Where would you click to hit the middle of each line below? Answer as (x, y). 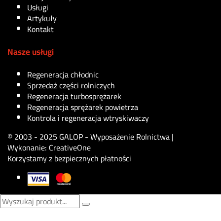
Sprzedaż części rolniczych (71, 85)
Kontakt (40, 29)
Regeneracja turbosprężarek (74, 96)
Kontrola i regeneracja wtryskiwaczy (88, 118)
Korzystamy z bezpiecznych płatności (69, 158)
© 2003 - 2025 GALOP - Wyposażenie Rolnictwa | (91, 136)
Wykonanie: (28, 147)
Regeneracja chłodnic (63, 74)
